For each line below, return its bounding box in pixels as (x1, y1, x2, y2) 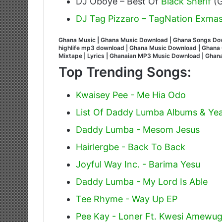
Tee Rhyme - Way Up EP (76, 194, 177, 205)
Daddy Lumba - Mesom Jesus (76, 124, 200, 135)
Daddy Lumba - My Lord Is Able (76, 176, 208, 187)
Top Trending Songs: (58, 63, 191, 80)
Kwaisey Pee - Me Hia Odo (76, 90, 186, 101)
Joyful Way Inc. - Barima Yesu (76, 159, 200, 170)
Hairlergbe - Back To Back (76, 142, 185, 153)
